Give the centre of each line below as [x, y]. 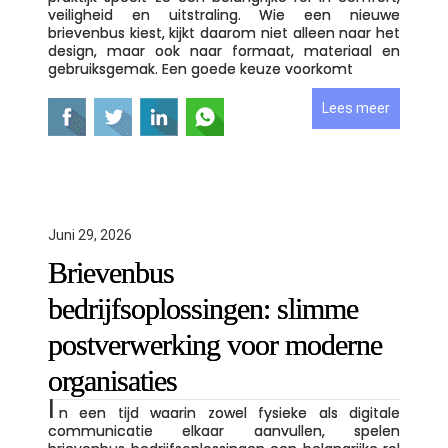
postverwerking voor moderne [215, 344]
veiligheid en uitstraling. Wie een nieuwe [224, 15]
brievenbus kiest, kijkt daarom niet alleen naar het [224, 33]
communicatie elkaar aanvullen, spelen [224, 431]
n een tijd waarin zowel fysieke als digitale [229, 413]
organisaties [116, 380]
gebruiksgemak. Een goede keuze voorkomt [200, 69]
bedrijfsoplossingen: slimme [203, 308]
